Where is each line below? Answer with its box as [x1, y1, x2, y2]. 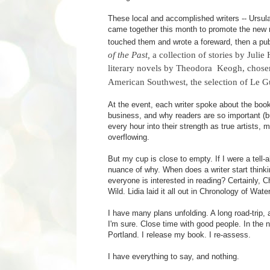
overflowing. [108, 132, 149, 142]
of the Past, [108, 49, 152, 60]
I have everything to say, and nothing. [108, 251, 239, 261]
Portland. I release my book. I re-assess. [108, 230, 251, 239]
